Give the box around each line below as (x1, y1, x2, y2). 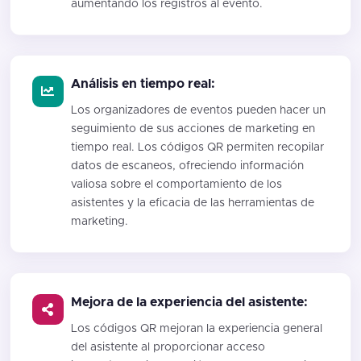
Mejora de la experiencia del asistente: (71, 295, 309, 309)
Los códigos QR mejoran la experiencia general (71, 322, 323, 334)
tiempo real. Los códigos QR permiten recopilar (71, 142, 325, 154)
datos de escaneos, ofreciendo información (71, 160, 305, 172)
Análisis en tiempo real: (71, 77, 216, 91)
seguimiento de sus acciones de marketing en (71, 123, 316, 135)
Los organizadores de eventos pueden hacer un (71, 105, 326, 117)
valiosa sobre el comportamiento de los (71, 179, 283, 191)
